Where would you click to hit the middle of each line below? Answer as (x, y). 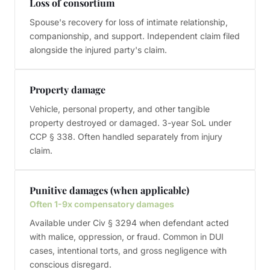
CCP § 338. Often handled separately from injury (126, 137)
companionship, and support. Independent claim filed (135, 36)
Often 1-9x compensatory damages (102, 204)
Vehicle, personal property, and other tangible (120, 109)
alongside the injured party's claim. (98, 50)
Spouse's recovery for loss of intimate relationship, (129, 22)
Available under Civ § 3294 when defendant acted (129, 223)
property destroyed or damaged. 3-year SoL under (130, 123)
